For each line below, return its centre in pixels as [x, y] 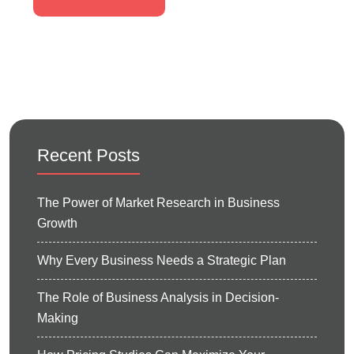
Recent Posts [88, 156]
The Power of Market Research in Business [158, 203]
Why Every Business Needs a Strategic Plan [162, 261]
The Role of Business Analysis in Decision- [158, 298]
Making [58, 318]
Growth [57, 224]
